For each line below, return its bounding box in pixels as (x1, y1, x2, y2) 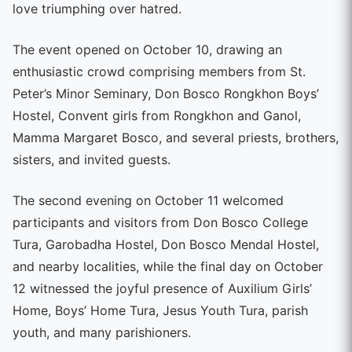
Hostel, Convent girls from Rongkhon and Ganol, (13, 107, 301, 123)
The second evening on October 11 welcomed (13, 192, 284, 208)
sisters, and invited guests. (13, 151, 170, 167)
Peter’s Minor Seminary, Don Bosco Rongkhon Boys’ (13, 85, 319, 101)
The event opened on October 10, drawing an (13, 41, 282, 57)
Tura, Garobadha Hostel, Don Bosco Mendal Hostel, (13, 236, 319, 252)
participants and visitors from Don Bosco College (13, 214, 308, 230)
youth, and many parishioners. (13, 324, 191, 340)
